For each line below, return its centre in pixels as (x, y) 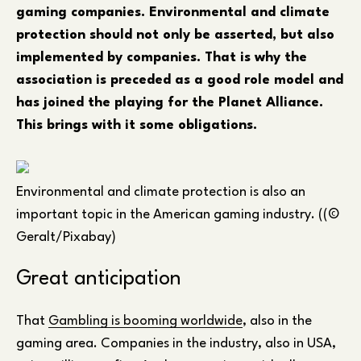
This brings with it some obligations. (137, 125)
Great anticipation (99, 279)
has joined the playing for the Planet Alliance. (170, 102)
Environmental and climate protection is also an (161, 192)
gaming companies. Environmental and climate (173, 12)
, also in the (277, 322)
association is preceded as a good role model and (180, 80)
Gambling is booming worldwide (145, 322)
